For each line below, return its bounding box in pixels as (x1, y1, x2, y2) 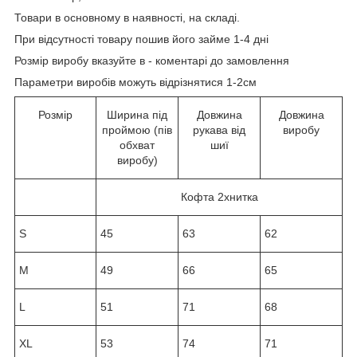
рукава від (193, 123, 245, 136)
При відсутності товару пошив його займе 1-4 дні (14, 32, 269, 45)
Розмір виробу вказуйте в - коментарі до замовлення (14, 53, 289, 67)
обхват (120, 138, 155, 151)
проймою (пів (102, 123, 172, 136)
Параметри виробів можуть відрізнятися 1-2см (14, 75, 257, 88)
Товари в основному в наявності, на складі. (14, 10, 240, 24)
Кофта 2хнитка (180, 190, 258, 203)
